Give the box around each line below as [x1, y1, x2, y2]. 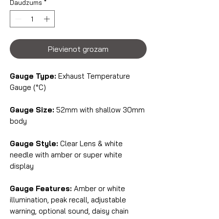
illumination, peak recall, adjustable [10, 195, 126, 205]
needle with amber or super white [10, 150, 122, 160]
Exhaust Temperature [56, 71, 130, 81]
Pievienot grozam [48, 44, 109, 54]
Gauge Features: [10, 184, 72, 194]
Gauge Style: [10, 139, 58, 149]
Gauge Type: [10, 71, 56, 81]
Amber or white [72, 184, 125, 194]
